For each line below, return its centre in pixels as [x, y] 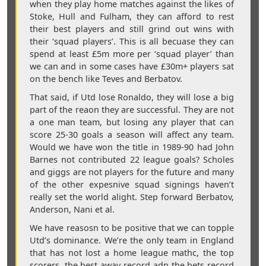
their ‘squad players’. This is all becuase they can [132, 41]
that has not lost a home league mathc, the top [132, 252]
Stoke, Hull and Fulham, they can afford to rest [132, 16]
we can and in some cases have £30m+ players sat [132, 66]
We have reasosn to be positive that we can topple [132, 227]
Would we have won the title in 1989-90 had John [132, 147]
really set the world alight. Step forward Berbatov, [132, 197]
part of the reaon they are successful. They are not [132, 109]
